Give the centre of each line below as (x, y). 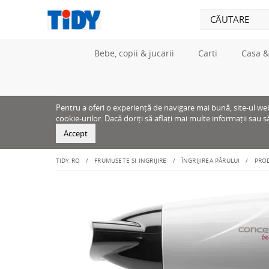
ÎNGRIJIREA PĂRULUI (210, 160)
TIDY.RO (68, 160)
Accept (75, 133)
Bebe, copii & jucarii (134, 53)
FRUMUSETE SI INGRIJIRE (131, 160)
